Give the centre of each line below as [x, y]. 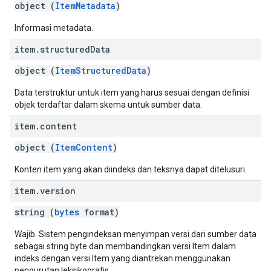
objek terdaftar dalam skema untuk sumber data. [108, 105]
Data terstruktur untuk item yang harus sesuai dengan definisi [132, 93]
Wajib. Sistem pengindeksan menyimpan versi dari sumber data [135, 234]
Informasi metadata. [54, 28]
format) [99, 212]
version [58, 191]
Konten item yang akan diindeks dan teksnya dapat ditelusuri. [131, 169]
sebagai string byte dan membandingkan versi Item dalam [125, 246]
